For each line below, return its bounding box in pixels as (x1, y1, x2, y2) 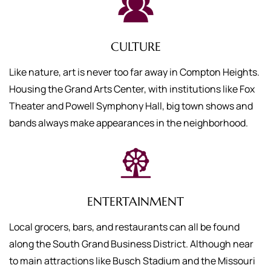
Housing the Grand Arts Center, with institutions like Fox (9, 82, 255, 96)
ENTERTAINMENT (87, 194, 184, 209)
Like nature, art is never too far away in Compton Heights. (9, 65, 260, 79)
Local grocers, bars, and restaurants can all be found (9, 220, 240, 233)
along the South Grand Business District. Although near (9, 237, 253, 250)
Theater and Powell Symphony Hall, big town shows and (9, 99, 253, 113)
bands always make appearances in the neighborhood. (9, 116, 248, 129)
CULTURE (110, 39, 161, 54)
